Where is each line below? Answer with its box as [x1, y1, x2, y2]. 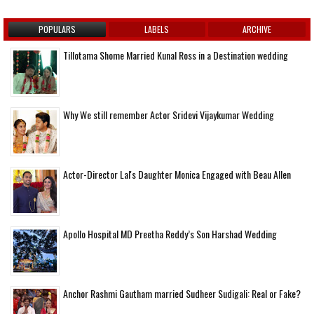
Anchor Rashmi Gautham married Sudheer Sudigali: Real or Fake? [63, 285, 301, 301]
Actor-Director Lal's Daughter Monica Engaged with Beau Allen [63, 166, 291, 182]
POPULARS [38, 22, 76, 35]
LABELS [144, 22, 170, 35]
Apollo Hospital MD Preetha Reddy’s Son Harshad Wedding [63, 226, 277, 241]
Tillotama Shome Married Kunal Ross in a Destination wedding [63, 47, 288, 62]
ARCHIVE [243, 22, 272, 35]
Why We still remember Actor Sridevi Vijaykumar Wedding [63, 107, 274, 122]
